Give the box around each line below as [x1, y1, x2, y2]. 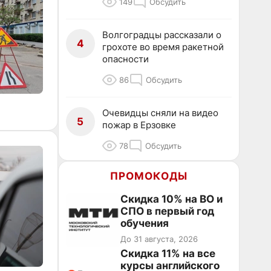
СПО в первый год [120, 205, 214, 217]
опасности [102, 53, 149, 65]
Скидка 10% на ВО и [120, 193, 223, 205]
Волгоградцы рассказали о [102, 29, 221, 41]
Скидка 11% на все [120, 247, 215, 260]
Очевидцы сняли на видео [102, 107, 218, 119]
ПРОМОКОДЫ [110, 170, 188, 182]
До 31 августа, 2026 [120, 234, 198, 244]
